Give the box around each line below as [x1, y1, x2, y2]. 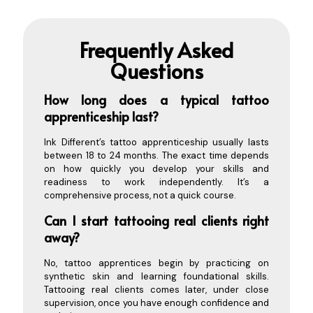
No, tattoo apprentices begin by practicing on [44, 256, 269, 269]
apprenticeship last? [44, 107, 159, 125]
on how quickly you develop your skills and [44, 162, 269, 175]
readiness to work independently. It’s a [44, 175, 269, 188]
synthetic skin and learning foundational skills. [44, 270, 269, 282]
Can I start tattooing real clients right [44, 211, 269, 229]
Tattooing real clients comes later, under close [44, 283, 269, 296]
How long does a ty [44, 90, 191, 108]
